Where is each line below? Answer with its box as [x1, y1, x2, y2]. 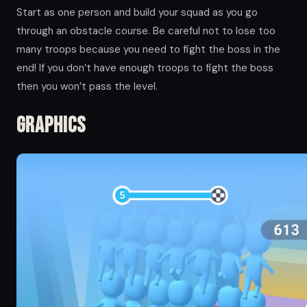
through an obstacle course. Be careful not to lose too [16, 23, 275, 38]
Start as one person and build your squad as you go [16, 5, 258, 19]
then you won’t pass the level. [16, 79, 158, 93]
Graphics [16, 112, 86, 139]
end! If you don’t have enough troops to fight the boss [16, 60, 273, 75]
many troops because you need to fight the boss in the [16, 42, 280, 56]
